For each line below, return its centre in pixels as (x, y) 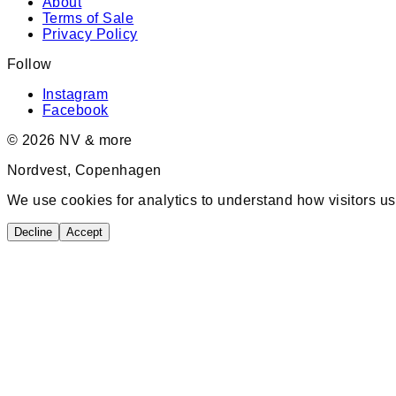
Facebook (76, 110)
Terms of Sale (88, 18)
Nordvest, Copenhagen (84, 170)
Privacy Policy (90, 34)
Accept (84, 232)
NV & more (94, 140)
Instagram (76, 94)
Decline (33, 232)
